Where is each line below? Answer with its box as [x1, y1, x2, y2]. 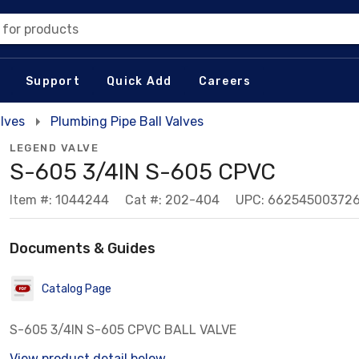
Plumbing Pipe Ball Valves [50, 114, 204, 129]
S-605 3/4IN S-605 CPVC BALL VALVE [10, 322, 236, 337]
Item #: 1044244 [10, 192, 109, 208]
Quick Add [107, 74, 172, 88]
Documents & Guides [10, 240, 155, 257]
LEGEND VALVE [10, 142, 99, 154]
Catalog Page [42, 281, 111, 296]
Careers [198, 74, 252, 88]
